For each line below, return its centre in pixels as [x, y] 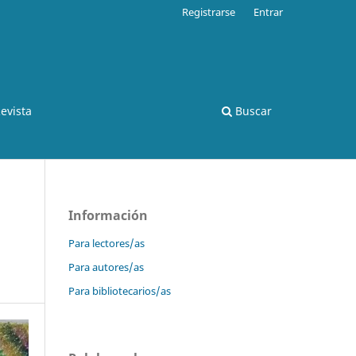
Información [108, 215]
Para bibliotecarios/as [120, 290]
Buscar [252, 110]
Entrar [268, 12]
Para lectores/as [106, 243]
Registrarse [209, 12]
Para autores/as [106, 267]
